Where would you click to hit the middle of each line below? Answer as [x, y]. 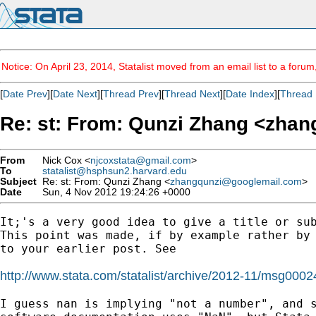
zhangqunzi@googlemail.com [236, 181]
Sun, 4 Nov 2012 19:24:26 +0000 [114, 192]
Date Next [75, 94]
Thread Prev [131, 94]
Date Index [250, 94]
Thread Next [192, 94]
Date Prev [25, 94]
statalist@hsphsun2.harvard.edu [115, 171]
